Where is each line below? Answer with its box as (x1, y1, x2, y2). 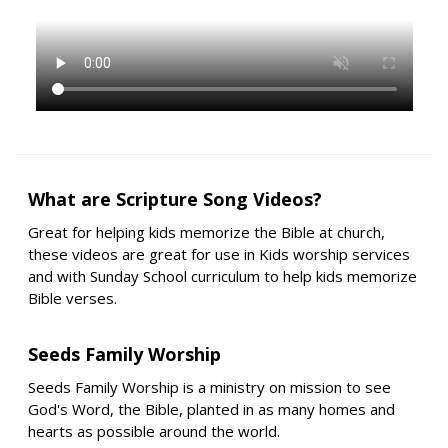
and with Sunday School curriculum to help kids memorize (28, 266, 417, 287)
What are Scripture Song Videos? (28, 187, 322, 212)
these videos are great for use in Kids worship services (28, 244, 410, 265)
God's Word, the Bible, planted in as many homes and (28, 398, 395, 419)
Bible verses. (28, 288, 117, 309)
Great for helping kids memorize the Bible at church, (28, 222, 385, 243)
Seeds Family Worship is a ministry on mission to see (28, 376, 391, 397)
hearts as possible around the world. (28, 420, 280, 441)
